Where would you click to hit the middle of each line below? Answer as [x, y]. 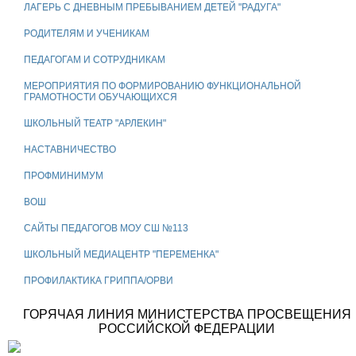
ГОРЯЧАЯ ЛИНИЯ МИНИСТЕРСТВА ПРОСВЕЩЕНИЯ [187, 315]
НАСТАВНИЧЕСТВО [70, 150]
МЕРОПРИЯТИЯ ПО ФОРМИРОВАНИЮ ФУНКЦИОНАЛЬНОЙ [163, 86]
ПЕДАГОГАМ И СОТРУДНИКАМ [95, 60]
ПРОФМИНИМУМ [64, 176]
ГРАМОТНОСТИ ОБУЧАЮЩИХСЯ [101, 97]
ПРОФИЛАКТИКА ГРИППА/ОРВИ [99, 281]
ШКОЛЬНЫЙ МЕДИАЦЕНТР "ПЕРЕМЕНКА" [121, 255]
